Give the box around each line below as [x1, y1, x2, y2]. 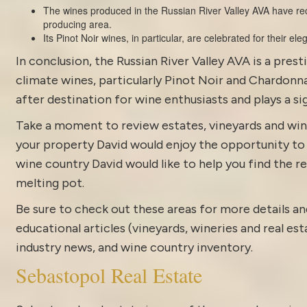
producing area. [42, 16, 112, 31]
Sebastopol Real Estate [15, 260, 202, 288]
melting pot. [15, 175, 84, 191]
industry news [15, 239, 93, 255]
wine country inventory [120, 239, 251, 255]
